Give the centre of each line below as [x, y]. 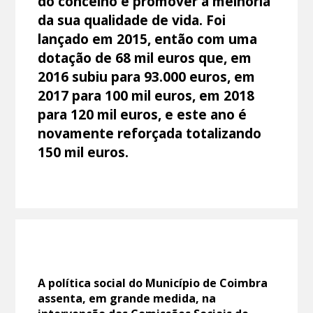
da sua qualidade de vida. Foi [132, 20]
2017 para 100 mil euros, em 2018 [146, 95]
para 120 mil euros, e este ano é [143, 114]
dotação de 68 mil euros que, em [145, 57]
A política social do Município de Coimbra [153, 283]
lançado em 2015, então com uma [148, 38]
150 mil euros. [83, 152]
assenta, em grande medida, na [127, 298]
